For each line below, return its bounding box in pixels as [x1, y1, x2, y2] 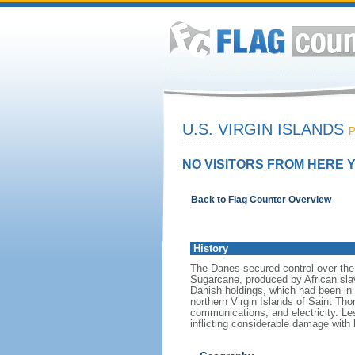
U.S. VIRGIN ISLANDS [181, 120, 349, 138]
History [193, 242, 228, 254]
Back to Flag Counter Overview [190, 194, 331, 205]
